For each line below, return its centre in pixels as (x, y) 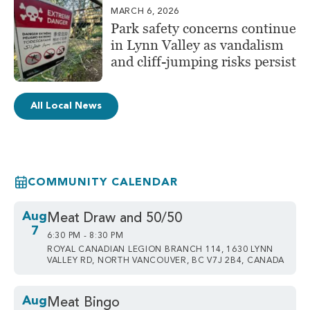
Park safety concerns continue (203, 28)
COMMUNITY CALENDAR (103, 183)
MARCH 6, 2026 (145, 11)
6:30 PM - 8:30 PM (85, 236)
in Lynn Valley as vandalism (197, 45)
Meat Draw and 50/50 (115, 219)
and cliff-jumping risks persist (203, 61)
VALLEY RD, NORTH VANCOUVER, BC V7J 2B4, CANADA (166, 261)
